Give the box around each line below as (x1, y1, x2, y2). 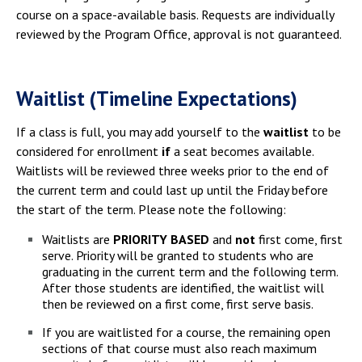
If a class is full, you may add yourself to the (16, 124, 263, 140)
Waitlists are (42, 231, 113, 247)
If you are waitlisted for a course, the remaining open (42, 324, 330, 340)
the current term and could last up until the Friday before (16, 182, 328, 198)
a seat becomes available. (170, 143, 314, 159)
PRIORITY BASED (113, 231, 209, 247)
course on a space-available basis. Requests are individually (16, 6, 334, 23)
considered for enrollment (16, 143, 162, 159)
